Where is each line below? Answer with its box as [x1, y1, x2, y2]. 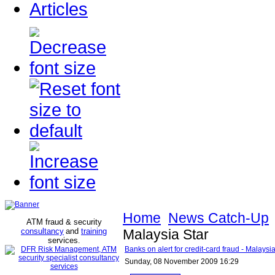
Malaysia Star [123, 227, 209, 242]
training [81, 227, 107, 236]
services [48, 236, 78, 245]
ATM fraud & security [26, 217, 102, 227]
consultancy [21, 227, 64, 236]
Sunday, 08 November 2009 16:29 [125, 257, 239, 266]
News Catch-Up [168, 210, 269, 226]
